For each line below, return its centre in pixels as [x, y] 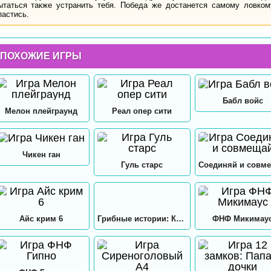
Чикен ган [41, 154]
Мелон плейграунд [41, 111]
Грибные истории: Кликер [180, 218]
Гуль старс [142, 165]
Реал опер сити [142, 111]
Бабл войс [243, 100]
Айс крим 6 [41, 218]
